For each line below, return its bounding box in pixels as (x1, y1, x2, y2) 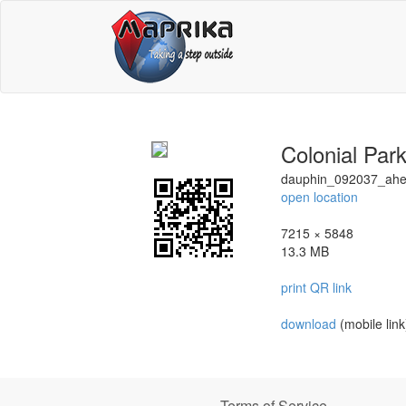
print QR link (281, 278, 352, 296)
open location (281, 188, 358, 206)
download (281, 314, 340, 333)
